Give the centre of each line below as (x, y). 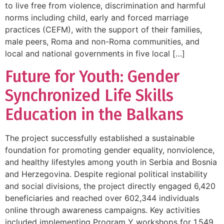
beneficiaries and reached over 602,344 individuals (102, 198)
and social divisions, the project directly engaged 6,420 (110, 186)
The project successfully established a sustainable (100, 138)
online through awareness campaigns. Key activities (102, 210)
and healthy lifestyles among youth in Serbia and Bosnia (111, 162)
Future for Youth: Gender (92, 76)
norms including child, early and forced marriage (97, 18)
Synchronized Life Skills (89, 95)
